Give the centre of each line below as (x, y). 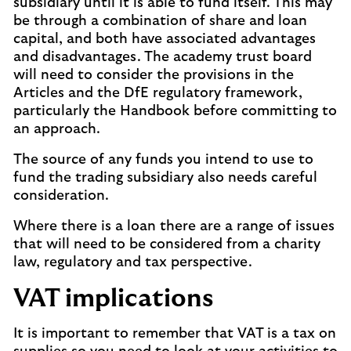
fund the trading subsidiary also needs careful (165, 178)
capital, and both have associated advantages (165, 39)
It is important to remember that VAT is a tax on (175, 334)
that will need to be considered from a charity (167, 244)
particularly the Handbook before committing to (175, 111)
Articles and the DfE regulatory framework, (158, 93)
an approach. (57, 129)
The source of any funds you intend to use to (163, 160)
